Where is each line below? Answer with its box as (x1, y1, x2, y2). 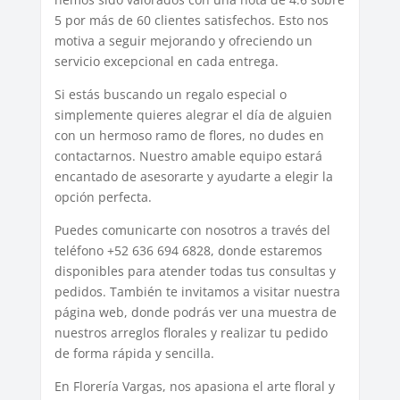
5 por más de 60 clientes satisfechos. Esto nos (54, 12, 329, 29)
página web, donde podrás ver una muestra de (54, 304, 337, 321)
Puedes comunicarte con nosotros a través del (54, 221, 330, 239)
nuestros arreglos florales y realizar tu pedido (54, 324, 328, 342)
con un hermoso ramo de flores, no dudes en (54, 127, 324, 145)
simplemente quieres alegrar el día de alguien (54, 106, 332, 124)
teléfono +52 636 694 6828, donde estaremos (54, 242, 322, 260)
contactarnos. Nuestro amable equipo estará (54, 147, 322, 165)
